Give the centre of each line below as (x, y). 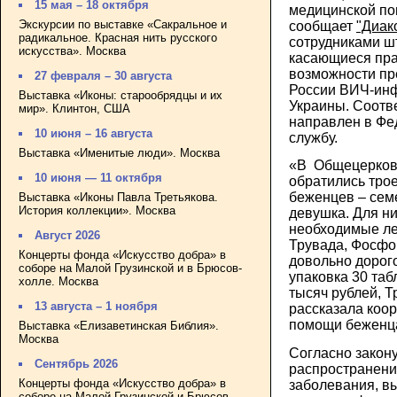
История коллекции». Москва (97, 210)
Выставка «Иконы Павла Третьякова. (118, 197)
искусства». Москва (72, 51)
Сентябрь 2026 (77, 364)
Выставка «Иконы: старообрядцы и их (121, 95)
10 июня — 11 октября (99, 178)
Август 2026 (68, 236)
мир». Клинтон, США (74, 108)
